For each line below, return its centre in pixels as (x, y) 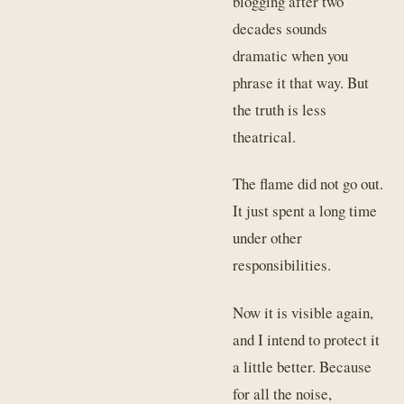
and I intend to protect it (307, 339)
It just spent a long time (305, 211)
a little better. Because (303, 366)
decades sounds (280, 29)
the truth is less (280, 110)
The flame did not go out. (308, 184)
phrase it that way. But (301, 83)
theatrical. (265, 137)
